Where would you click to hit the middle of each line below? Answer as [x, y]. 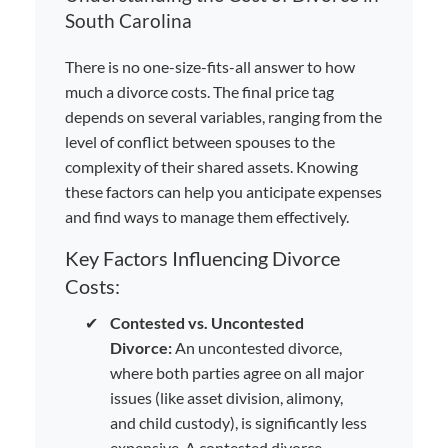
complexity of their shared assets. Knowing [211, 166]
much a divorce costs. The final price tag [199, 91]
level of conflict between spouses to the [200, 141]
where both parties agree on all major [237, 372]
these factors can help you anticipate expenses [223, 191]
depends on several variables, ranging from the [223, 116]
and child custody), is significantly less [238, 422]
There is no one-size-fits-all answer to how [210, 66]
